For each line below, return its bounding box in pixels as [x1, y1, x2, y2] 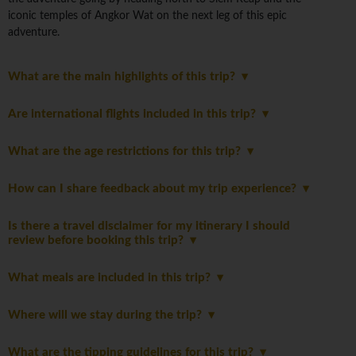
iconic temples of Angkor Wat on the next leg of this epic [8, 10, 287, 22]
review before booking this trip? [8, 234, 190, 247]
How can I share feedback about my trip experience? [8, 183, 303, 195]
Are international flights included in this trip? [8, 108, 262, 121]
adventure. [8, 27, 60, 39]
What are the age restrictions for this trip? [8, 145, 247, 158]
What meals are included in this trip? [8, 272, 217, 284]
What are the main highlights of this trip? [8, 71, 242, 83]
